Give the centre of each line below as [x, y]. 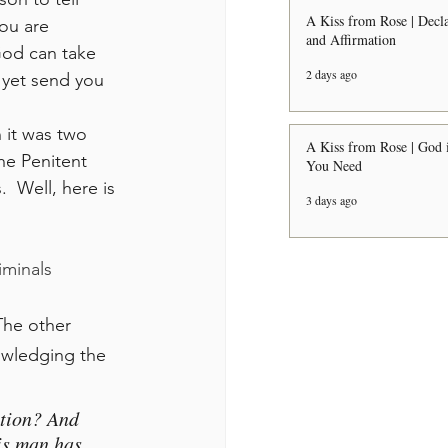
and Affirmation [351, 39]
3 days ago [331, 200]
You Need [334, 165]
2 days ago [331, 74]
